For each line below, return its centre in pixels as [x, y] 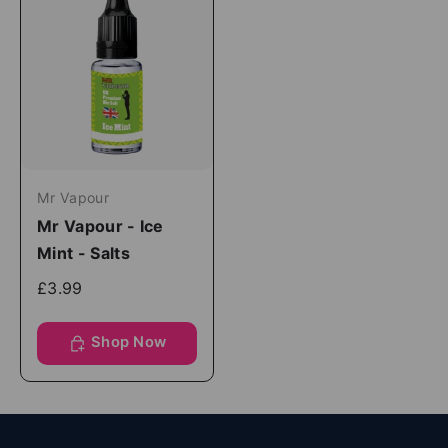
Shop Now [128, 341]
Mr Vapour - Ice [100, 225]
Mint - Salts [83, 252]
